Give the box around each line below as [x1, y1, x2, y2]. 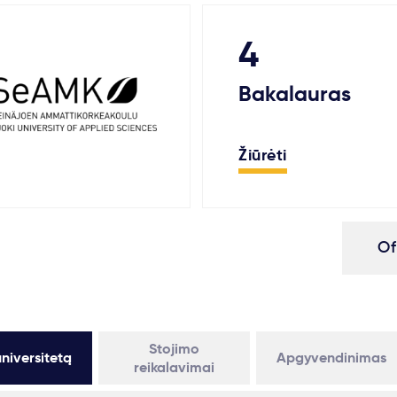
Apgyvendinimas [276, 348, 387, 367]
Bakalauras [238, 81, 352, 107]
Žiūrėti [238, 144, 287, 165]
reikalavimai [133, 358, 214, 377]
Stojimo [148, 339, 199, 358]
